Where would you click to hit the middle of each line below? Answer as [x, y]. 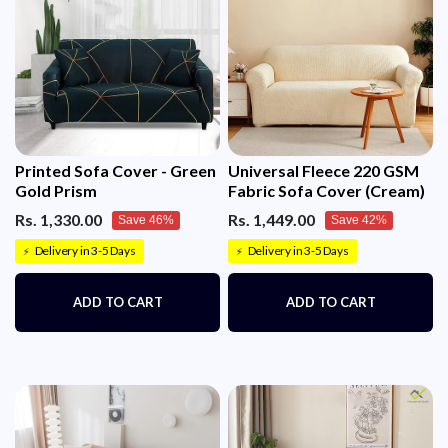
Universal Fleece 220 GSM [323, 170]
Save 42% [359, 219]
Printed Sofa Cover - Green [115, 170]
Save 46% [146, 219]
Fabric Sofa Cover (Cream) [326, 190]
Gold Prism [56, 190]
